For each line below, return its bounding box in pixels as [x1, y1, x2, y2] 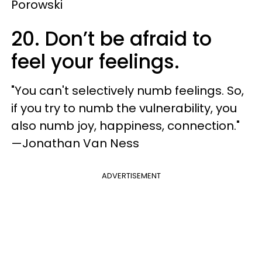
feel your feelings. [11, 48, 180, 76]
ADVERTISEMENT [101, 170, 161, 182]
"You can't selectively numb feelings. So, [11, 82, 244, 99]
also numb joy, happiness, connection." [11, 118, 240, 135]
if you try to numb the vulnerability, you [11, 100, 237, 117]
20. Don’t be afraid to [11, 25, 212, 53]
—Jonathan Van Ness [11, 135, 139, 152]
